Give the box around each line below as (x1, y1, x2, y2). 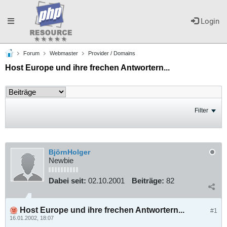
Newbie (49, 156, 73, 165)
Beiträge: (132, 176, 164, 185)
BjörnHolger (49, 148, 90, 156)
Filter (195, 106, 208, 114)
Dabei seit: (49, 176, 86, 185)
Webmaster (50, 50, 78, 56)
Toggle (7, 16, 30, 25)
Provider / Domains (88, 50, 135, 56)
